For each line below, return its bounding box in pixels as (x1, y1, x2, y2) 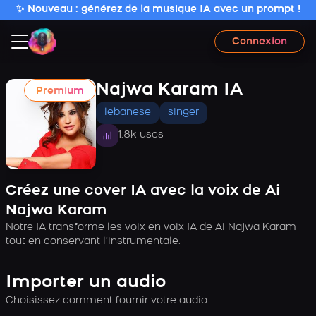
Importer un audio (6, 274, 166, 291)
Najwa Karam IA (96, 82, 243, 99)
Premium (36, 86, 84, 97)
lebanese (104, 107, 151, 118)
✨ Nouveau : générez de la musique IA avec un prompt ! (16, 4, 300, 15)
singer (168, 107, 199, 118)
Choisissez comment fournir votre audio (6, 296, 207, 306)
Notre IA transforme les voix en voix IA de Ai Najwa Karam (6, 222, 296, 233)
